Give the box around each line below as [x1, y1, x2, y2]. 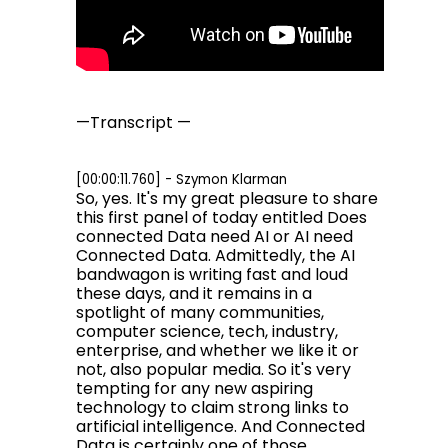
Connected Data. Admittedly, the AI [76, 244, 355, 267]
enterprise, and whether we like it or [76, 339, 359, 362]
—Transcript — [76, 111, 191, 134]
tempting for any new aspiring [76, 377, 313, 400]
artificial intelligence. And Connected [76, 415, 365, 438]
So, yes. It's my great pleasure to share [76, 187, 378, 210]
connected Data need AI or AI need [76, 225, 353, 248]
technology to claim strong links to [76, 396, 349, 419]
